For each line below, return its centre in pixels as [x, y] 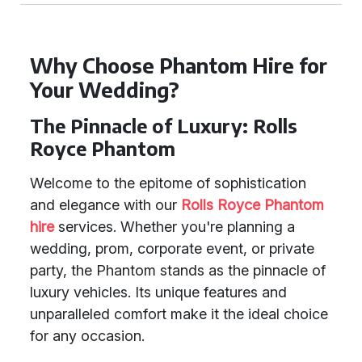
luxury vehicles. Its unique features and [158, 292]
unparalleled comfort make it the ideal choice [179, 314]
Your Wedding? [105, 90]
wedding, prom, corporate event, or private [172, 248]
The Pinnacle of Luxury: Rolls [164, 126]
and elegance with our [105, 205]
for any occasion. [87, 336]
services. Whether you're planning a [175, 227]
